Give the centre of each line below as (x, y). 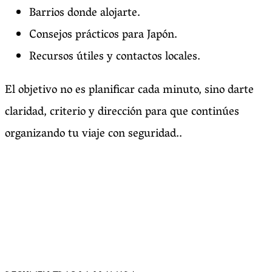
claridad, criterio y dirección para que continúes (122, 113)
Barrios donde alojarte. (85, 14)
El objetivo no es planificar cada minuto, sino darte (129, 91)
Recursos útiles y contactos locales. (115, 57)
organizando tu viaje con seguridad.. (93, 134)
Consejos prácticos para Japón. (103, 36)
